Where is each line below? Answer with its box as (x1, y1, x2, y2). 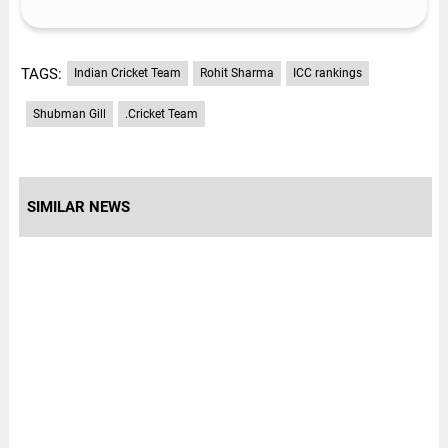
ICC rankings (292, 66, 362, 81)
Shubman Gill (32, 106, 106, 121)
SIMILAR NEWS (26, 197, 130, 216)
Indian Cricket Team (73, 66, 181, 81)
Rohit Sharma (199, 66, 274, 81)
